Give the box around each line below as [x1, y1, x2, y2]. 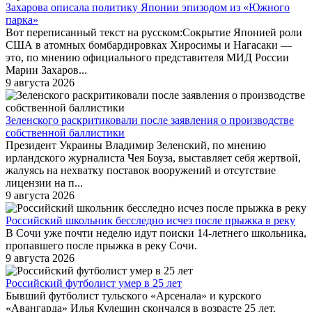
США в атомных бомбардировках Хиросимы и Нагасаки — [6, 39, 292, 52]
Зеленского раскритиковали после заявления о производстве [6, 114, 294, 127]
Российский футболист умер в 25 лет [6, 277, 182, 290]
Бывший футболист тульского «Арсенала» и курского [6, 290, 261, 302]
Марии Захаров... [6, 64, 87, 77]
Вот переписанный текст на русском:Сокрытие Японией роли [6, 26, 302, 39]
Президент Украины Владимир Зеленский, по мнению [6, 139, 266, 152]
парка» [6, 14, 38, 26]
